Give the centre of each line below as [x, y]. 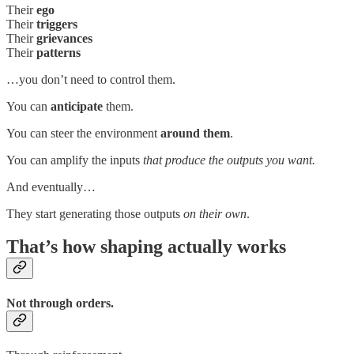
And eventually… [51, 186]
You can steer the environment [82, 133]
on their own [215, 213]
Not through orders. [60, 303]
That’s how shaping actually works [146, 247]
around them [194, 133]
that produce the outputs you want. [229, 160]
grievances [64, 38]
